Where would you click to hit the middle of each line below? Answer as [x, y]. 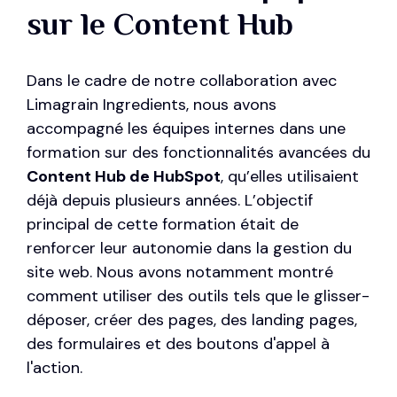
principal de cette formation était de [163, 225]
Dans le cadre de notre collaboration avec [182, 81]
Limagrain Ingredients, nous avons [152, 105]
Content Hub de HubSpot [124, 177]
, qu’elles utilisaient [290, 177]
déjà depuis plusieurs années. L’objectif [170, 201]
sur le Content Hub [160, 24]
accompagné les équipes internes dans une [186, 129]
